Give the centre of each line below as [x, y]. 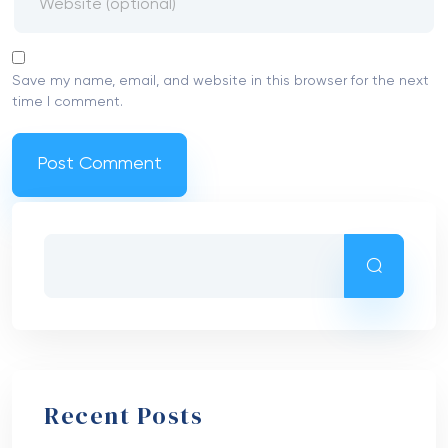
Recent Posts [123, 415]
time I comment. [67, 101]
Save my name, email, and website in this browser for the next [220, 80]
